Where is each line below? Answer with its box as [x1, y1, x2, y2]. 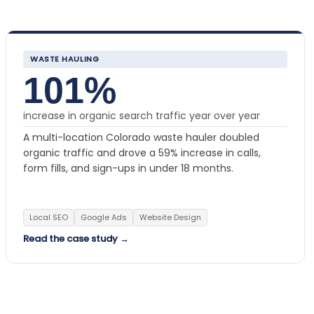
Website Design [139, 211, 201, 223]
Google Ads [81, 211, 127, 223]
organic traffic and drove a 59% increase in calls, [23, 145, 261, 160]
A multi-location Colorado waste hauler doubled [23, 130, 259, 144]
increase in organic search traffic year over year [23, 108, 260, 123]
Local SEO [29, 211, 68, 223]
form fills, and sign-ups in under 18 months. [23, 161, 233, 175]
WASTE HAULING [30, 53, 100, 64]
